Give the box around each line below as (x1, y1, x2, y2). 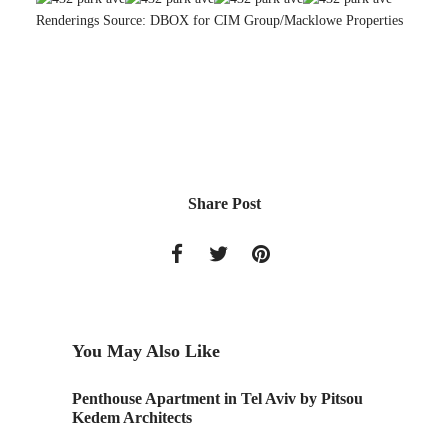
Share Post (187, 195, 261, 212)
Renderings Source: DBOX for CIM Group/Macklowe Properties (36, 13, 403, 28)
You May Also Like (72, 341, 220, 361)
